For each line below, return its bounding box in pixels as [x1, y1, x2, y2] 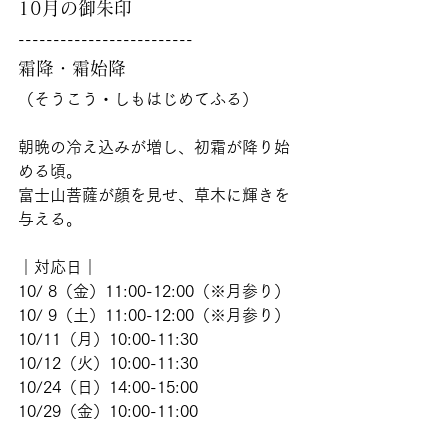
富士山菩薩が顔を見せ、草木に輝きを [18, 187, 290, 203]
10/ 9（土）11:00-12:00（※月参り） [18, 307, 295, 323]
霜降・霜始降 [18, 59, 126, 77]
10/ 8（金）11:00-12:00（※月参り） [18, 283, 295, 299]
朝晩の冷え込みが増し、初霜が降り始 [18, 139, 290, 155]
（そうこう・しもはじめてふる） [18, 91, 258, 107]
